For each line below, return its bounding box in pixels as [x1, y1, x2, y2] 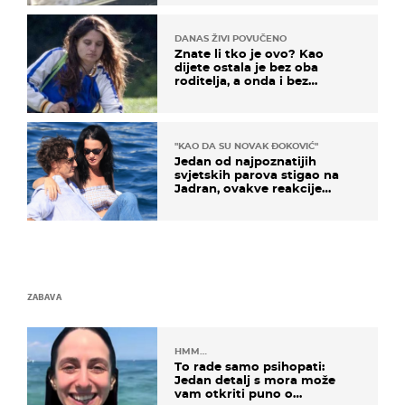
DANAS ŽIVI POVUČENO [174, 33, 287, 45]
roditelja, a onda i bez [174, 73, 308, 89]
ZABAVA [27, 290, 61, 304]
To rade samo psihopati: [174, 359, 325, 374]
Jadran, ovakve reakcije [174, 181, 322, 196]
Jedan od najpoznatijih [174, 154, 316, 169]
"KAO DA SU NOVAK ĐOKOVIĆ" [174, 140, 318, 153]
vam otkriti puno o [174, 386, 293, 401]
